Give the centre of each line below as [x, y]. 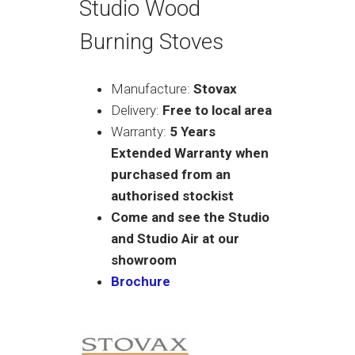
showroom [144, 260]
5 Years [193, 132]
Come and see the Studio [190, 217]
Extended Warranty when [190, 153]
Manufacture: [152, 89]
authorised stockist [172, 196]
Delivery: [137, 110]
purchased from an [171, 174]
